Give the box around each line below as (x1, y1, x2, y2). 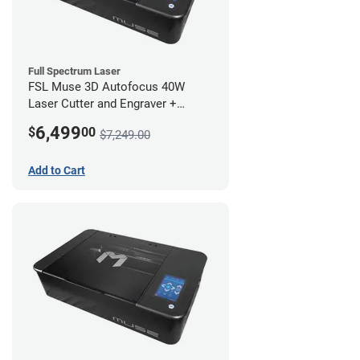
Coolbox (28, 113, 73, 129)
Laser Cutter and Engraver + (28, 96, 177, 112)
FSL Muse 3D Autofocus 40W (28, 80, 185, 95)
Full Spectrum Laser (28, 65, 121, 78)
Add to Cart (28, 164, 85, 178)
